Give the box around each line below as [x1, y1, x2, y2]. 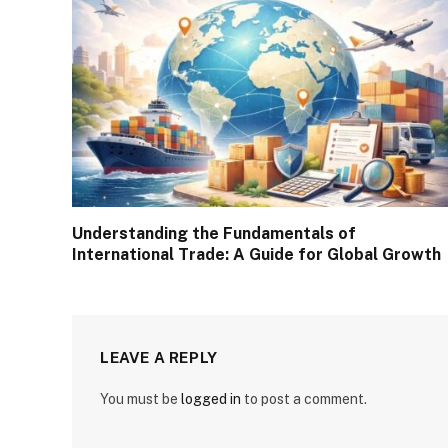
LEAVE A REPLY [100, 349, 218, 367]
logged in [181, 391, 241, 408]
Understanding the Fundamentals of [72, 224, 356, 244]
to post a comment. [241, 391, 367, 408]
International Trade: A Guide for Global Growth [72, 245, 441, 265]
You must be [100, 391, 181, 408]
